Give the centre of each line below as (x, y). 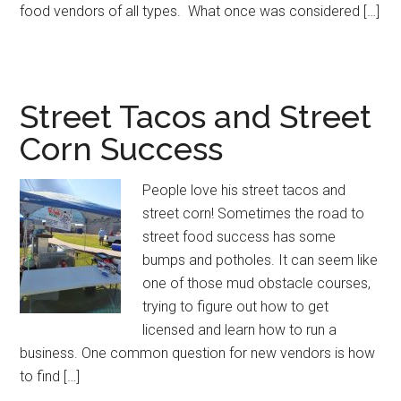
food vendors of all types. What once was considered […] (200, 11)
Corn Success (122, 149)
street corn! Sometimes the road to (254, 213)
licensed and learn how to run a (240, 330)
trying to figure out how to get (236, 307)
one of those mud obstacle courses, (257, 283)
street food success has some (239, 237)
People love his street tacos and (244, 190)
